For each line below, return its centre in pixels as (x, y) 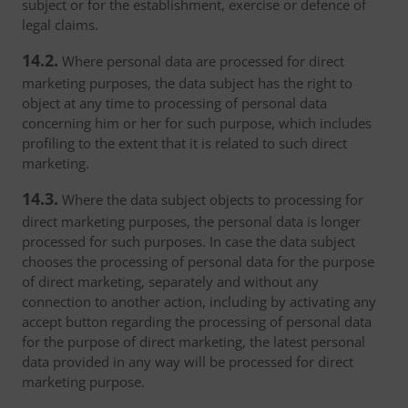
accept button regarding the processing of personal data (197, 321)
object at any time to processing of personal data (174, 103)
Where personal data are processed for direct (201, 61)
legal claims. (60, 25)
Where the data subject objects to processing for (211, 199)
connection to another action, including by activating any (199, 301)
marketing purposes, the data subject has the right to (187, 83)
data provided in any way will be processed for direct (188, 362)
